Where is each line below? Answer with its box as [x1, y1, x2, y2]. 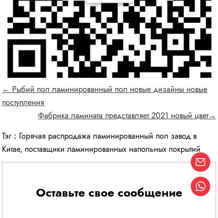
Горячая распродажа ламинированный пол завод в [19, 130, 197, 142]
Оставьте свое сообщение [36, 183, 182, 201]
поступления [2, 96, 45, 108]
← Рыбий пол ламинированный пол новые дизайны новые [2, 83, 208, 95]
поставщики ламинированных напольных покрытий [25, 143, 201, 155]
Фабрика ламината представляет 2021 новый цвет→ [37, 109, 216, 121]
